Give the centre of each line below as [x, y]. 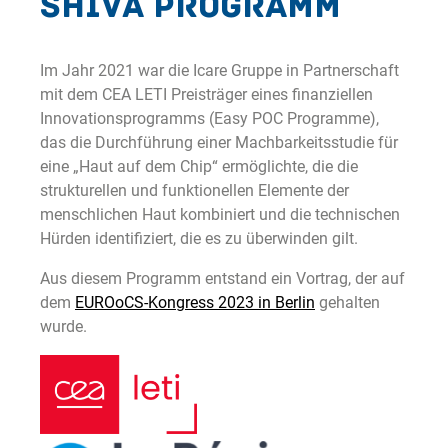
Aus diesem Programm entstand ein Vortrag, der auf [222, 278]
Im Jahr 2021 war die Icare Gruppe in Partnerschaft [219, 70]
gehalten [347, 302]
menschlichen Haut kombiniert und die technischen [220, 214]
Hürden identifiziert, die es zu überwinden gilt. [199, 238]
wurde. [63, 326]
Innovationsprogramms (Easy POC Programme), [209, 118]
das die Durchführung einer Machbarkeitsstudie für [219, 142]
